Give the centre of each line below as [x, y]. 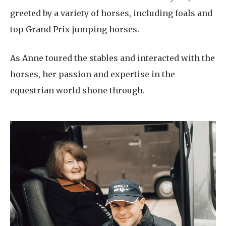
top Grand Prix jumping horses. [75, 30]
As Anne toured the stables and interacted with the [112, 58]
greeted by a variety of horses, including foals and [111, 13]
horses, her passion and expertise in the [93, 74]
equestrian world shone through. [77, 91]
